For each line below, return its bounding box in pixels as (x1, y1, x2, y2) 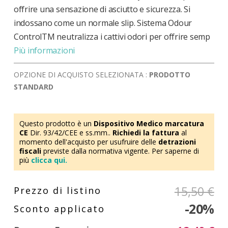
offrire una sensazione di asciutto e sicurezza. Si (13, 3, 190, 15)
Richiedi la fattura (112, 127, 179, 137)
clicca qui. (31, 155, 67, 165)
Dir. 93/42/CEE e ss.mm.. (30, 127, 112, 137)
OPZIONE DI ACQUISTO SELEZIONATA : (13, 69, 149, 79)
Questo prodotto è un (19, 118, 94, 128)
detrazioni (158, 136, 196, 147)
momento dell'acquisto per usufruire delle (19, 136, 158, 147)
